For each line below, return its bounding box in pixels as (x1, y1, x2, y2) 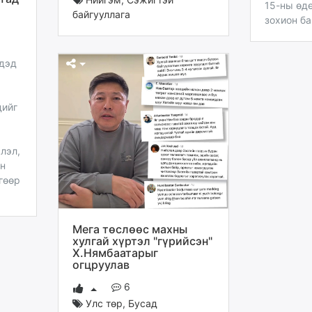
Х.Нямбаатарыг (72, 246, 158, 260)
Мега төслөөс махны (72, 222, 187, 237)
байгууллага (72, 8, 130, 20)
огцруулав (72, 258, 130, 272)
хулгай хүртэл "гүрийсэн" (72, 234, 212, 249)
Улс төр (86, 297, 123, 309)
